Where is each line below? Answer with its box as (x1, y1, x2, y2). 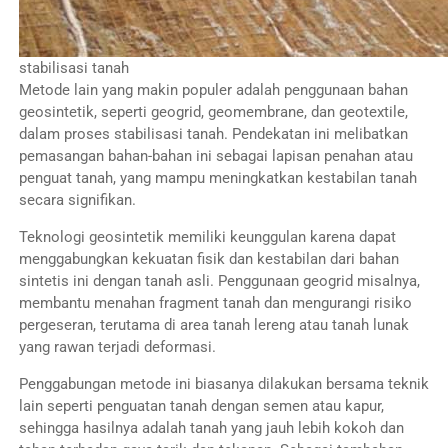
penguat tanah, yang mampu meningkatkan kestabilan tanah (18, 169, 417, 188)
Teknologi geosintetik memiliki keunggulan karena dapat (18, 227, 396, 246)
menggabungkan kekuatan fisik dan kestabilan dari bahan (18, 249, 399, 268)
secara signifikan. (18, 191, 136, 210)
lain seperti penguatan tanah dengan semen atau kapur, (18, 396, 384, 415)
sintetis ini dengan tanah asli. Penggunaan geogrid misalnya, (18, 271, 420, 290)
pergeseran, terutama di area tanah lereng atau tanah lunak (18, 315, 409, 334)
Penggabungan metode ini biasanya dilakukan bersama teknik (18, 374, 429, 393)
